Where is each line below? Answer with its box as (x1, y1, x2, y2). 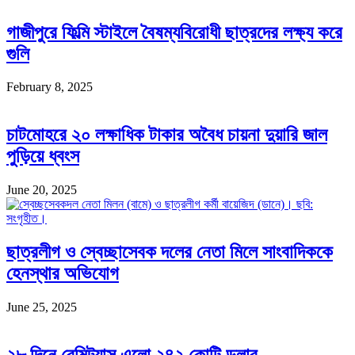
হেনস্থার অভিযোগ (6, 263, 119, 284)
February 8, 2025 (6, 80, 93, 94)
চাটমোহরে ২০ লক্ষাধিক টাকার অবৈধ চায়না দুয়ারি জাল (6, 124, 327, 146)
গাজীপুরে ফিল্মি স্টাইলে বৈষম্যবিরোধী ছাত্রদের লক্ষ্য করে (6, 21, 342, 43)
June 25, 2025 (6, 300, 77, 315)
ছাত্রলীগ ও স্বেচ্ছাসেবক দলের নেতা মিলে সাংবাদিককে (6, 242, 333, 263)
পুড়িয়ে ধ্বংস (6, 146, 79, 167)
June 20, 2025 (6, 183, 77, 197)
